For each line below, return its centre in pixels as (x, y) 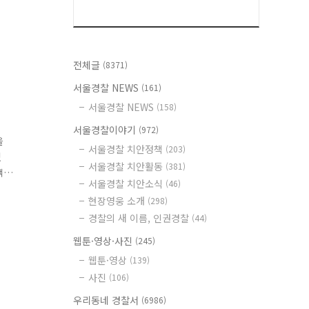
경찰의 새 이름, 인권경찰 (140, 218)
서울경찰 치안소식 (127, 183)
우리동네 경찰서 (107, 300)
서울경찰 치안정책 (127, 149)
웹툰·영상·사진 (104, 241)
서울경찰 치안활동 (127, 166)
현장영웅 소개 (118, 201)
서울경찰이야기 (106, 130)
